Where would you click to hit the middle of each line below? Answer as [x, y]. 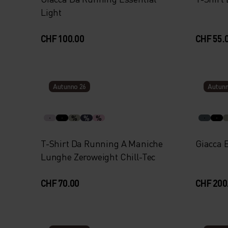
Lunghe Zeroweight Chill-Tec [98, 156]
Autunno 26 [70, 86]
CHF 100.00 [62, 38]
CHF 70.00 [60, 183]
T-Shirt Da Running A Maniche [102, 143]
